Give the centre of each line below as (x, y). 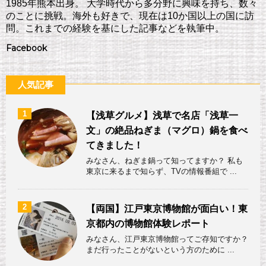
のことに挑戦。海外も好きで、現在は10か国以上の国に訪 (130, 16)
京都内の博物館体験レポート (148, 224)
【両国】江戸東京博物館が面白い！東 (167, 209)
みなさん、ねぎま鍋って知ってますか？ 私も (164, 161)
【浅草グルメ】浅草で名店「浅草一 (162, 116)
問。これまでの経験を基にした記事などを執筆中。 (115, 28)
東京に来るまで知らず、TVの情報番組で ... (161, 172)
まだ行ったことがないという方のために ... (160, 250)
